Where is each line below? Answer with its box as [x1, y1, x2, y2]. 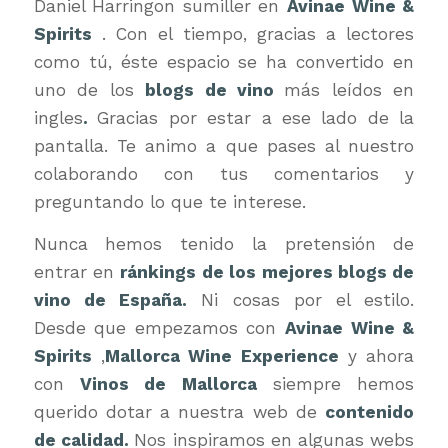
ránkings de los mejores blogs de [120, 262, 415, 283]
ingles [33, 107, 83, 128]
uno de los [33, 79, 146, 100]
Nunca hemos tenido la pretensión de [33, 234, 415, 255]
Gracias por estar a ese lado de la [97, 107, 415, 128]
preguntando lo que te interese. [33, 191, 306, 212]
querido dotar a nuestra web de [33, 402, 326, 423]
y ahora [348, 346, 415, 367]
